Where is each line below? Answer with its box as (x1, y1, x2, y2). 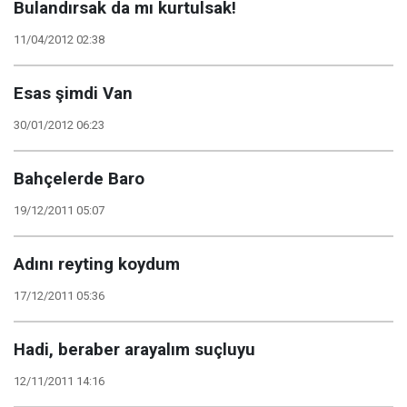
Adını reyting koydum (14, 254, 180, 274)
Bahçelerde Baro (14, 169, 144, 189)
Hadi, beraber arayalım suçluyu (14, 340, 255, 360)
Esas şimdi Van (14, 84, 133, 104)
